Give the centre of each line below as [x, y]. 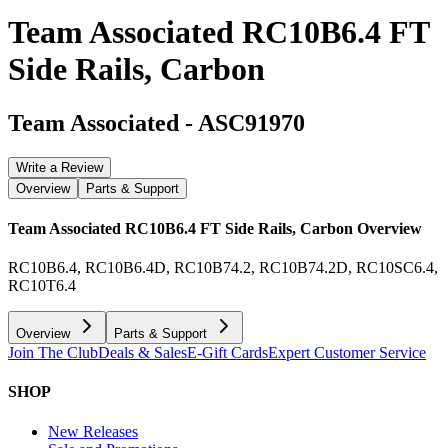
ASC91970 [251, 122]
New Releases [93, 431]
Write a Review [59, 167]
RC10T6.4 [42, 286]
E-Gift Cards [227, 353]
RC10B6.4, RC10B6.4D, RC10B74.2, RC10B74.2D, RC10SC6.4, [223, 268]
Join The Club [53, 353]
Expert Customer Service [347, 353]
